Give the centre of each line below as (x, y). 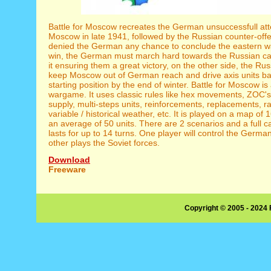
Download (69, 159)
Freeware (67, 169)
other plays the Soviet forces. (104, 142)
